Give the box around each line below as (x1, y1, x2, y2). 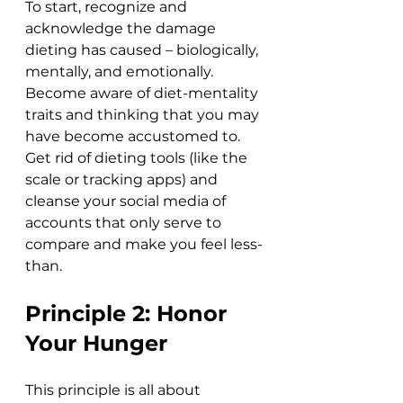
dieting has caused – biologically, (25, 41, 262, 59)
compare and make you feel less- (25, 236, 263, 254)
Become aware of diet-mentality (25, 85, 262, 103)
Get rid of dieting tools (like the (25, 149, 251, 167)
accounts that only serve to (25, 214, 225, 232)
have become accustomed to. (25, 128, 244, 146)
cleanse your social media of (25, 193, 229, 210)
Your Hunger (25, 330, 167, 357)
